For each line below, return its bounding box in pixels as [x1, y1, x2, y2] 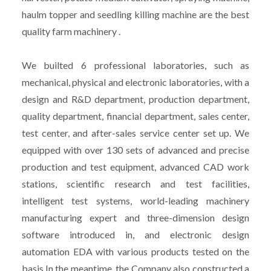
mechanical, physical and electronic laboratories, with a [21, 76, 250, 88]
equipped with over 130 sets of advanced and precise [21, 143, 250, 155]
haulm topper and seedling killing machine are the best [21, 8, 250, 20]
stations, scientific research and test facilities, [21, 177, 250, 189]
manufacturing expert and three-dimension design [21, 211, 250, 223]
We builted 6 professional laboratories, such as [21, 59, 250, 71]
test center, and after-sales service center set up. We [21, 126, 250, 139]
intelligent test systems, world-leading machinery [21, 194, 250, 206]
